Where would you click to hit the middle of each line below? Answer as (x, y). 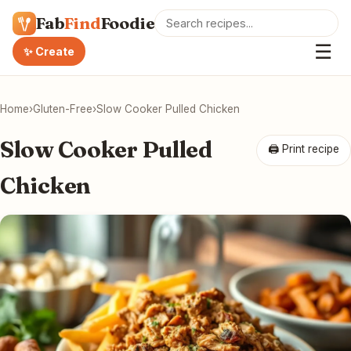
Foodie (128, 23)
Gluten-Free (63, 109)
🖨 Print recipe (304, 149)
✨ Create (49, 51)
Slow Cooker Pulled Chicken (168, 109)
